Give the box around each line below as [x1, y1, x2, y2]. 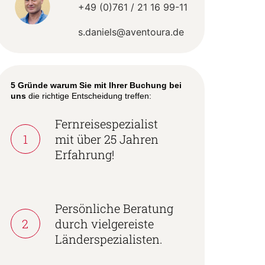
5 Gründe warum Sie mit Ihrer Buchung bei [10, 80, 182, 90]
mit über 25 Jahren [54, 131, 159, 147]
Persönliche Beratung [54, 200, 173, 216]
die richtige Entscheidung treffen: [25, 91, 151, 101]
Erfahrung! [54, 146, 117, 162]
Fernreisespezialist [54, 115, 158, 131]
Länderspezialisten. [54, 231, 163, 247]
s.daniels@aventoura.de [78, 25, 185, 38]
